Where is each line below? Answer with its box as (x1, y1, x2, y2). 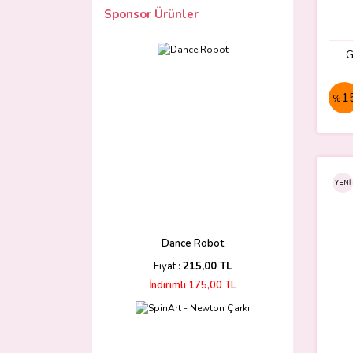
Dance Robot (162, 236, 224, 251)
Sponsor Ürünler (104, 6, 199, 22)
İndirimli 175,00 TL (149, 278, 236, 292)
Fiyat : (154, 259, 183, 273)
